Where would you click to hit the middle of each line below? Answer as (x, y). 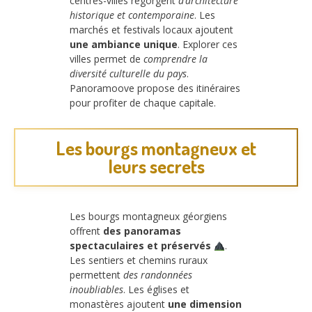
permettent (96, 275)
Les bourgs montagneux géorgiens (148, 217)
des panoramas (142, 231)
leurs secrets (156, 166)
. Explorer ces (208, 44)
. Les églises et (156, 290)
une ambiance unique (124, 44)
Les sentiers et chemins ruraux (139, 260)
